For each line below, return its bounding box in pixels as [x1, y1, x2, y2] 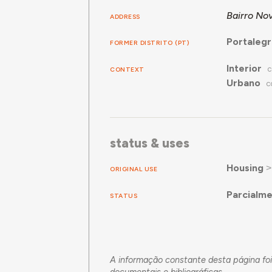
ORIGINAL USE [110, 165, 158, 173]
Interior [226, 62, 262, 74]
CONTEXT [110, 66, 144, 74]
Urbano [226, 76, 260, 89]
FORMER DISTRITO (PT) [110, 39, 190, 47]
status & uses [110, 135, 190, 151]
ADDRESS [110, 13, 140, 21]
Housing [226, 161, 263, 174]
